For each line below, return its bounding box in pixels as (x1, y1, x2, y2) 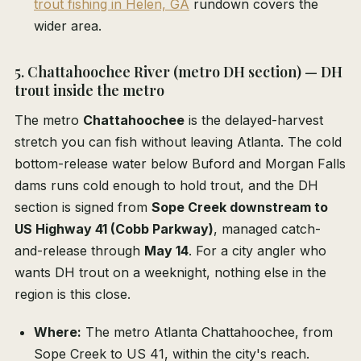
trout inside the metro (15, 81, 164, 101)
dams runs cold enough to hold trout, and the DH (15, 177, 318, 194)
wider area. (34, 18, 102, 35)
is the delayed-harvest (185, 112, 323, 129)
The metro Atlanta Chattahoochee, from (81, 324, 333, 341)
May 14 (144, 243, 189, 259)
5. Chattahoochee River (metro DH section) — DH (15, 62, 342, 82)
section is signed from (15, 199, 151, 216)
